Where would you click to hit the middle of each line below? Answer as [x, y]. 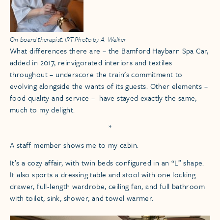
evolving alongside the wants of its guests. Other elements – [109, 86]
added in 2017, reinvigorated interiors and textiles [91, 63]
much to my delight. [42, 110]
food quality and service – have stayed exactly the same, [103, 98]
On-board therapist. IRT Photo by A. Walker [68, 40]
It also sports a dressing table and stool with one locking [103, 175]
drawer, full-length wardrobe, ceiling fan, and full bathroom [107, 186]
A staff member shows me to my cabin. [74, 145]
